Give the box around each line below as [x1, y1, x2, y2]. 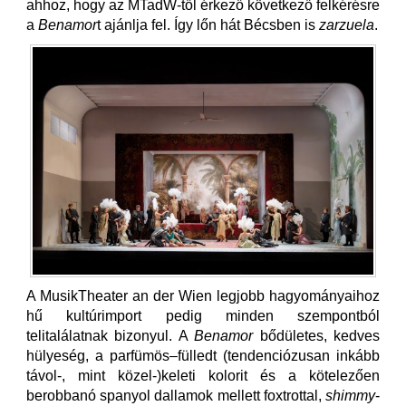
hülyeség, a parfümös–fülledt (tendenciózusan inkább [26, 347, 380, 363]
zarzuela [319, 16, 374, 33]
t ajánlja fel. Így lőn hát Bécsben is [97, 16, 319, 33]
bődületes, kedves [253, 327, 381, 343]
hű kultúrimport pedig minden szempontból [26, 307, 380, 324]
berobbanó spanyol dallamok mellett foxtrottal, [26, 387, 325, 403]
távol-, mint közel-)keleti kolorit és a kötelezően [26, 367, 380, 383]
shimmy [325, 387, 375, 403]
